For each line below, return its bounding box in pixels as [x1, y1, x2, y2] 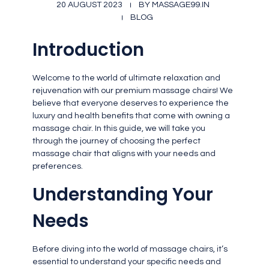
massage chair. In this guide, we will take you [32, 124, 205, 133]
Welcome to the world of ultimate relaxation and [32, 74, 220, 83]
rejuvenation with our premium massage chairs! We [32, 86, 233, 95]
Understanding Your [32, 182, 213, 207]
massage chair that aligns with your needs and [32, 150, 216, 159]
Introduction [32, 37, 144, 62]
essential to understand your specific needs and [32, 257, 221, 266]
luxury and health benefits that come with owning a [32, 112, 230, 121]
